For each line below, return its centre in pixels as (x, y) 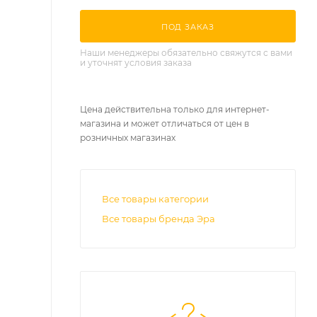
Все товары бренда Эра (158, 218)
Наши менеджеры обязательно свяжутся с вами (186, 52)
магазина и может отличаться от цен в (165, 123)
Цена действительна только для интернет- (175, 109)
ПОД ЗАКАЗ (188, 27)
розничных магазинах (128, 137)
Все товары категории (155, 198)
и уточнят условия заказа (136, 62)
